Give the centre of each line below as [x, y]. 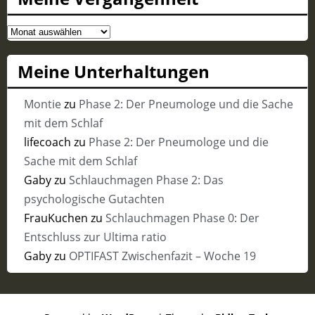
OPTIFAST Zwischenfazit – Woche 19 [162, 256]
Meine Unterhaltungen [114, 71]
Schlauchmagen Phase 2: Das [146, 180]
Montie [42, 104]
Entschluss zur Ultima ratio [95, 237]
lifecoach [47, 142]
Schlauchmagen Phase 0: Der [182, 218]
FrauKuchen [56, 218]
